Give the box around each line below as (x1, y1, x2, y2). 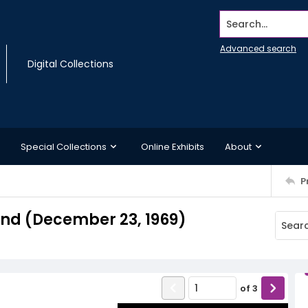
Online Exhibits (141, 140, 204, 153)
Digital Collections (27, 57, 113, 71)
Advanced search (220, 43, 296, 54)
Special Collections (21, 140, 107, 153)
